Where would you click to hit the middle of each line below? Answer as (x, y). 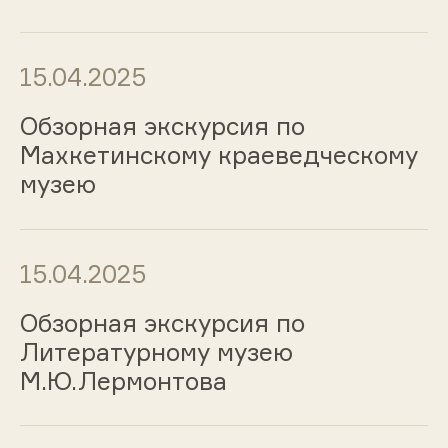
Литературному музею (156, 351)
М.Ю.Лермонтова (123, 380)
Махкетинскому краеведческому (218, 154)
